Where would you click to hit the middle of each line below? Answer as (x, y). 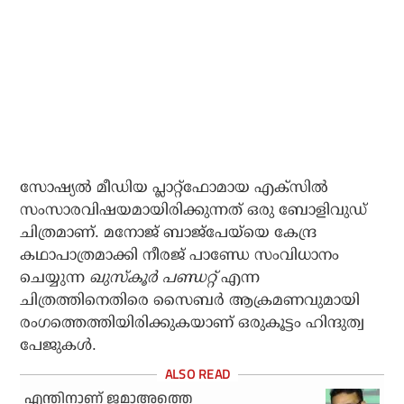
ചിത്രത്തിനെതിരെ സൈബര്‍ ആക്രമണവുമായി (190, 300)
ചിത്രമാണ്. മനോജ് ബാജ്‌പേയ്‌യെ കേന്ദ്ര (169, 233)
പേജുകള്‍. (59, 345)
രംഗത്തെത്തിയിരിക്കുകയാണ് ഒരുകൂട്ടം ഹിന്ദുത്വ (193, 323)
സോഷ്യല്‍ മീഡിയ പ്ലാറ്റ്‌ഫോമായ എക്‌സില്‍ (174, 188)
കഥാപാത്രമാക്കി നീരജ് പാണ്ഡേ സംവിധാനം (180, 255)
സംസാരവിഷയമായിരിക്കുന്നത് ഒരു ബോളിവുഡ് (194, 210)
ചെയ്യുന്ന (55, 278)
